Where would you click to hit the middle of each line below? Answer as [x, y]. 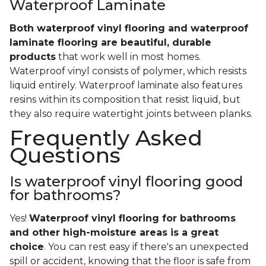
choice [27, 247]
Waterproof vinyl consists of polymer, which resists [128, 71]
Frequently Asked [106, 138]
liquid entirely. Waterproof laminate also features [126, 85]
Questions [65, 155]
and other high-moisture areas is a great [114, 233]
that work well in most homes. [128, 57]
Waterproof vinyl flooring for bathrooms [132, 218]
